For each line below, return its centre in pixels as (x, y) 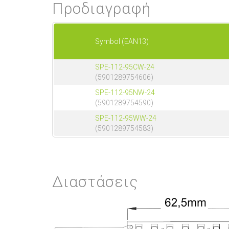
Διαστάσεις (95, 182)
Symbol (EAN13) (122, 42)
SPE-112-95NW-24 (125, 93)
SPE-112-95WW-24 (126, 118)
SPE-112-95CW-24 (125, 67)
